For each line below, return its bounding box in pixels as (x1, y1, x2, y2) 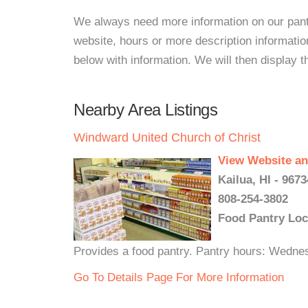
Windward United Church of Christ (74, 131, 261, 144)
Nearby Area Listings (74, 100, 217, 119)
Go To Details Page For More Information (74, 271, 284, 284)
